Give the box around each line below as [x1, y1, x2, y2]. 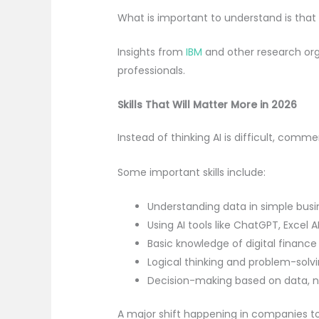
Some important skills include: [117, 164, 266, 179]
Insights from [117, 45, 184, 60]
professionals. [117, 63, 189, 78]
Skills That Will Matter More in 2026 [117, 98, 298, 113]
